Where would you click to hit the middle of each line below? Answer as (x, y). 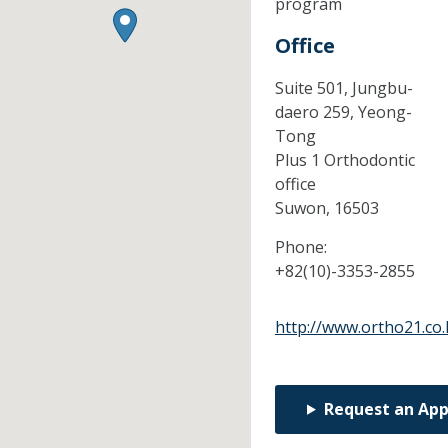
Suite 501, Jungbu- (343, 88)
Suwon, (304, 208)
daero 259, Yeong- (343, 112)
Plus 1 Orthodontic (344, 160)
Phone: (300, 247)
